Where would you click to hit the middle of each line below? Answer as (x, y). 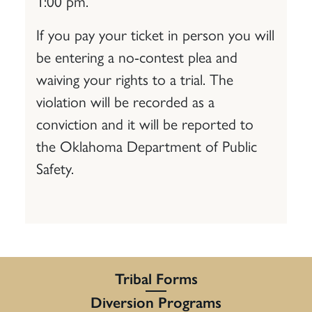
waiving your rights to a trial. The (135, 78)
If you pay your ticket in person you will (155, 33)
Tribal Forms (156, 279)
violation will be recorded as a (125, 100)
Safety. (55, 167)
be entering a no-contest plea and (137, 56)
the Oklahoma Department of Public (147, 145)
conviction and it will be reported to (145, 123)
